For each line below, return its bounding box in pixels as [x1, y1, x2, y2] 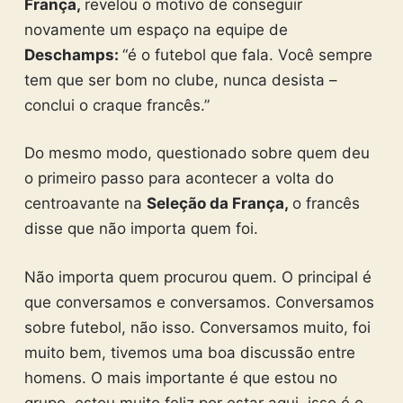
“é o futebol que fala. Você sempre [121, 45, 372, 64]
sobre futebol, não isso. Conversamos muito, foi [23, 318, 371, 336]
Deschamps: [23, 45, 122, 64]
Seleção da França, [146, 194, 292, 213]
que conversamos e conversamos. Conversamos [23, 292, 374, 311]
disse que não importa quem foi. [23, 219, 258, 238]
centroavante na [23, 194, 147, 213]
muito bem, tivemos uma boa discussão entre [23, 343, 355, 362]
